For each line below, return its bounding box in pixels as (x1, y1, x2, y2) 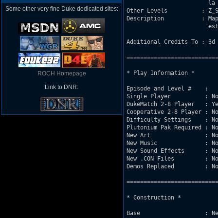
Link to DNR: (45, 84, 78, 91)
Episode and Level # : (127, 85, 212, 92)
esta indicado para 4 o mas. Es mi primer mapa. (127, 23, 208, 30)
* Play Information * (127, 70, 195, 76)
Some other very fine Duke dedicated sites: (5, 5, 118, 12)
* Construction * (127, 194, 181, 201)
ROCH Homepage (37, 70, 86, 77)
